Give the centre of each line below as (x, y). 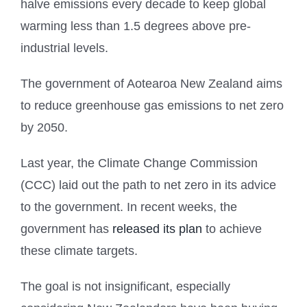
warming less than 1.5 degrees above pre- (136, 26)
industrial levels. (64, 48)
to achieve (232, 229)
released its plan (157, 229)
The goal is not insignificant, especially (125, 286)
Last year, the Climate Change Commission (139, 163)
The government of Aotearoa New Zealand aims (151, 83)
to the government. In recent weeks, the (129, 207)
